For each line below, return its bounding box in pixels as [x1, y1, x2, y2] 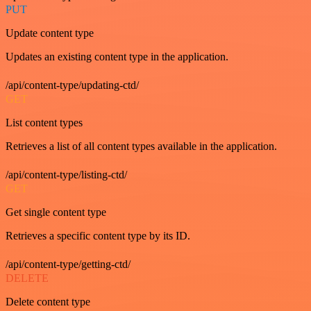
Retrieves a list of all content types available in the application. [6, 140, 277, 152]
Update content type [6, 27, 94, 39]
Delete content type [6, 296, 90, 308]
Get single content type [6, 206, 106, 218]
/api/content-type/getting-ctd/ [6, 258, 131, 270]
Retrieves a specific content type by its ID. [6, 230, 190, 242]
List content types [6, 117, 83, 128]
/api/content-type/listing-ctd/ [6, 169, 127, 180]
